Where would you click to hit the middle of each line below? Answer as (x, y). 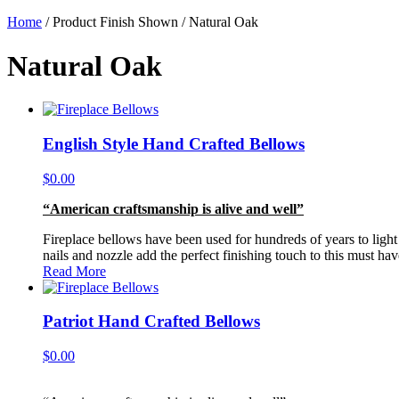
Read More (74, 271)
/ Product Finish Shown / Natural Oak (150, 22)
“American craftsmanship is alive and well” (173, 208)
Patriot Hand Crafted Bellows (151, 322)
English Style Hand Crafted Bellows (174, 144)
